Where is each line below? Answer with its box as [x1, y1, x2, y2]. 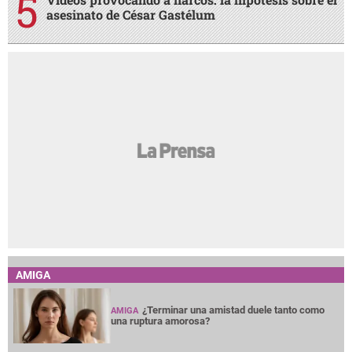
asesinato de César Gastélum [46, 6, 215, 24]
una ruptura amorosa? [111, 315, 211, 328]
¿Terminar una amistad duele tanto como [142, 304, 325, 317]
